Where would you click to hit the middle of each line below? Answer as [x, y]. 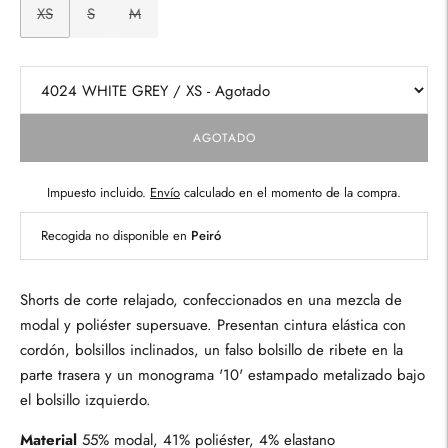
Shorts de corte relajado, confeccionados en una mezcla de [211, 300]
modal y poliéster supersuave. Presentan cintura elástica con [213, 325]
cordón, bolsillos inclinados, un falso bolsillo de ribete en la [211, 350]
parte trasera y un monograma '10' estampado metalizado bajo [222, 375]
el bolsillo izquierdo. [85, 400]
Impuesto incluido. [98, 193]
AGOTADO [224, 137]
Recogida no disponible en [116, 236]
